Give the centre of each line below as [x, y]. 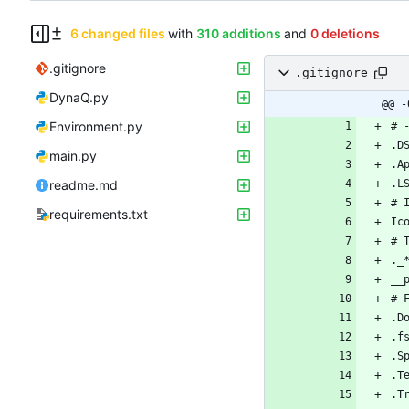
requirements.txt [99, 214]
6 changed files [117, 33]
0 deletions [345, 33]
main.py [73, 155]
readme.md [84, 184]
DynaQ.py [79, 97]
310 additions [238, 33]
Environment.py [96, 126]
